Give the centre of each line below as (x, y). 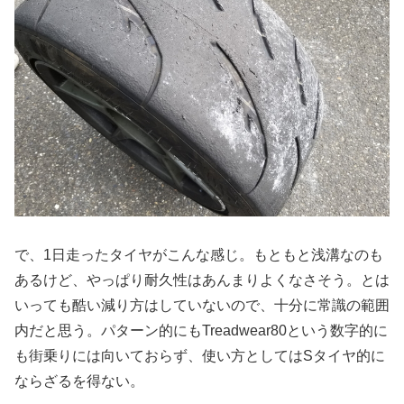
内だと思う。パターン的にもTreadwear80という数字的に (201, 330)
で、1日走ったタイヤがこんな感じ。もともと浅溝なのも (199, 254)
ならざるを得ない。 (79, 381)
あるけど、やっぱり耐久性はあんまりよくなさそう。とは (202, 280)
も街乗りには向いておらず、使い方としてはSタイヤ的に (200, 355)
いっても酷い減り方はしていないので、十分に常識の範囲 (202, 305)
